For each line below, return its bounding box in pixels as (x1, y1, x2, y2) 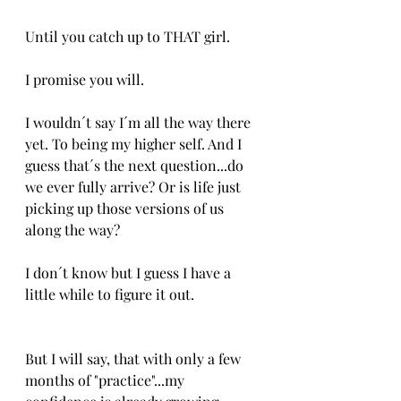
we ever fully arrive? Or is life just (25, 177, 244, 196)
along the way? (25, 220, 120, 239)
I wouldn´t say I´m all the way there (25, 113, 254, 132)
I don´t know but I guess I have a (25, 263, 235, 282)
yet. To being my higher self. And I (25, 134, 245, 153)
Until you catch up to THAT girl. (25, 27, 230, 46)
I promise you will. (25, 70, 144, 89)
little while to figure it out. (25, 285, 194, 303)
